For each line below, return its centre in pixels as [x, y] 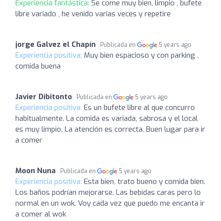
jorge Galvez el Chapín [55, 44]
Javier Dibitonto [44, 97]
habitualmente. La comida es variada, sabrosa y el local [107, 118]
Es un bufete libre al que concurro [139, 108]
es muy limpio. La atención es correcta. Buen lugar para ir [110, 129]
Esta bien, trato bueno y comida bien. [145, 182]
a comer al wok [41, 214]
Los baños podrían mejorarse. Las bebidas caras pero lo [108, 192]
